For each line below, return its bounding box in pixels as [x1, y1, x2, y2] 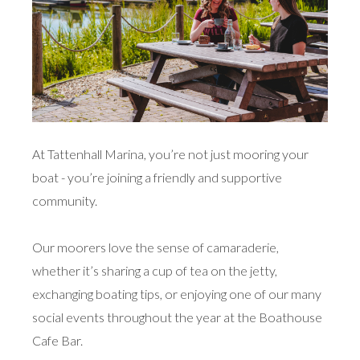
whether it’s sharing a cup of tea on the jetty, [32, 263, 277, 279]
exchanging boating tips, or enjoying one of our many [32, 286, 321, 302]
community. [32, 193, 97, 209]
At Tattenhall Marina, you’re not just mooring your [32, 146, 309, 162]
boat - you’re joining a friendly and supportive [32, 170, 282, 186]
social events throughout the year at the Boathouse [32, 309, 322, 325]
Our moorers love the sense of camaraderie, [32, 239, 279, 256]
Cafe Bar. [32, 333, 83, 349]
